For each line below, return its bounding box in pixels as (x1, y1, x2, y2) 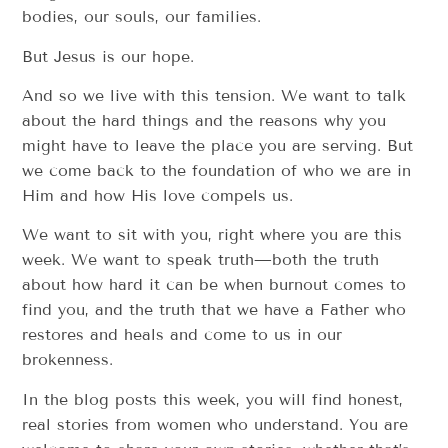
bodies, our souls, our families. (22, 7, 262, 27)
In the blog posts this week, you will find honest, (22, 389, 404, 409)
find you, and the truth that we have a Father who (22, 300, 407, 320)
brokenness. (22, 350, 114, 370)
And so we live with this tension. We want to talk (22, 86, 407, 106)
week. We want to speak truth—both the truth (22, 250, 380, 270)
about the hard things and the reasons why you (22, 111, 387, 131)
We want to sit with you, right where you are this (22, 225, 403, 245)
